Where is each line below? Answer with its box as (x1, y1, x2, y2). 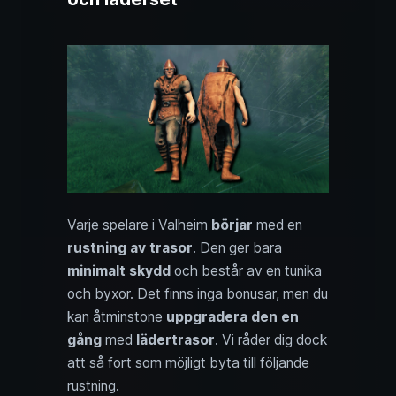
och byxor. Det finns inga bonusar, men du (67, 285, 328, 302)
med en (253, 216, 302, 233)
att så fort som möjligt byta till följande (67, 354, 309, 371)
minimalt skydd (67, 262, 171, 279)
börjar (211, 216, 253, 233)
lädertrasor (136, 331, 215, 348)
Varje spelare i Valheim (67, 216, 211, 233)
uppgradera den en (166, 308, 299, 325)
